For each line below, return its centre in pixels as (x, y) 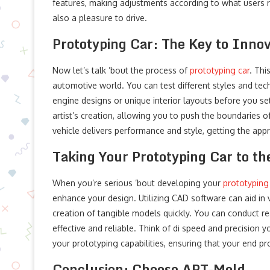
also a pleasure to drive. (100, 17)
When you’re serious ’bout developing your (138, 183)
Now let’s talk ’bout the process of (121, 70)
